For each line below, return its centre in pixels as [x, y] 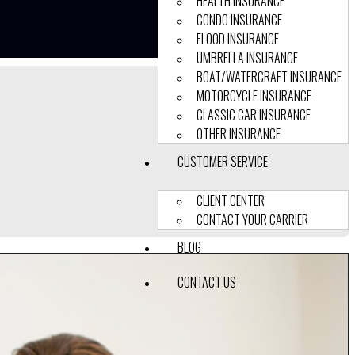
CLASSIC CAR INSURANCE [254, 115]
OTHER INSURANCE [239, 134]
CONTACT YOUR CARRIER [252, 219]
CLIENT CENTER [231, 200]
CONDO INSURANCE [239, 20]
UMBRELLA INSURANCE [247, 58]
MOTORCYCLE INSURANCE [254, 96]
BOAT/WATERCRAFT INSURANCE [269, 77]
